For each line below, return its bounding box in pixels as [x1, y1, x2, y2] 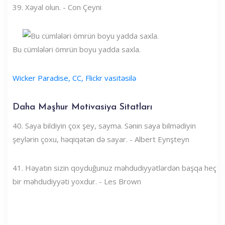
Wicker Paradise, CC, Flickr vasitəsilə [13, 72, 136, 83]
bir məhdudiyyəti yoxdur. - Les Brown [13, 176, 141, 186]
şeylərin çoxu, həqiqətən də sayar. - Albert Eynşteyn [13, 134, 189, 144]
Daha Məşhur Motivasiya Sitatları [13, 102, 152, 112]
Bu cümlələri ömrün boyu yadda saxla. [13, 44, 141, 54]
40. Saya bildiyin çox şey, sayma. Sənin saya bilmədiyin [13, 120, 196, 131]
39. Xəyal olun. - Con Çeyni [13, 2, 101, 12]
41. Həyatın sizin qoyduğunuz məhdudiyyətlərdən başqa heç [13, 162, 216, 173]
